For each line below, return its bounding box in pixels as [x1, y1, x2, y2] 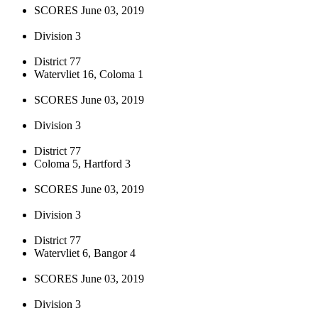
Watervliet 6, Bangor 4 [34, 246, 136, 259]
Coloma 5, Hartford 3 [34, 157, 131, 170]
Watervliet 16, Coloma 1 [34, 67, 143, 80]
